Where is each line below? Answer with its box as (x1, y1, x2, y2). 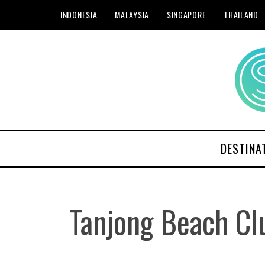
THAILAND (224, 8, 258, 21)
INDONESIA (60, 8, 98, 21)
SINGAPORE (166, 8, 206, 21)
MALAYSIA (115, 8, 149, 21)
